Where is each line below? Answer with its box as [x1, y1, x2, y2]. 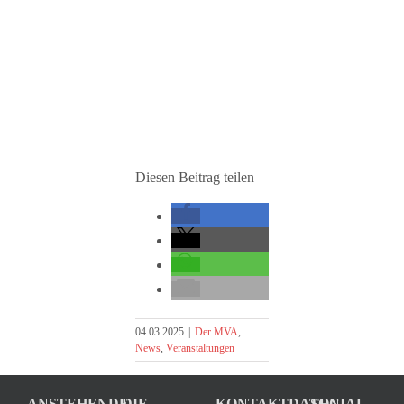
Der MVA [195, 326, 238, 339]
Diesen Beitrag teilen [135, 170, 254, 186]
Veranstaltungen [166, 342, 234, 355]
